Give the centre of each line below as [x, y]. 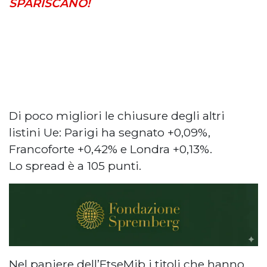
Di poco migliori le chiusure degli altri [117, 115]
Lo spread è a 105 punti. [75, 165]
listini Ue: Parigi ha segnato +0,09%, [110, 132]
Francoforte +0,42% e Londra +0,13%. [111, 149]
